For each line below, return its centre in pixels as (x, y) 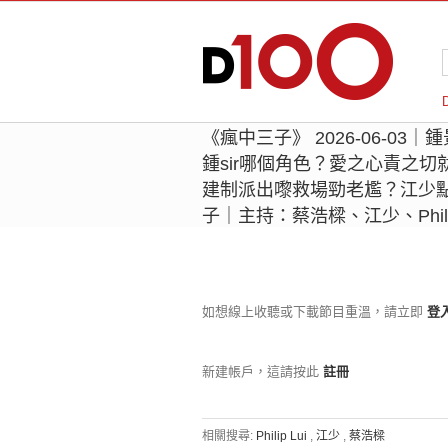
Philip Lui (281, 436)
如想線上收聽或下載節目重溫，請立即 (312, 311)
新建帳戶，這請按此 (260, 371)
